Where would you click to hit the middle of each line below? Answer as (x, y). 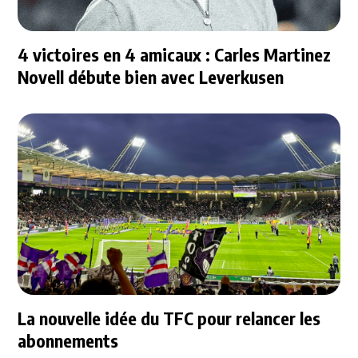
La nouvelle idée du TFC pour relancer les (169, 318)
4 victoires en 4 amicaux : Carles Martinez (175, 55)
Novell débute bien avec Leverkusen (151, 77)
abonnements (68, 341)
